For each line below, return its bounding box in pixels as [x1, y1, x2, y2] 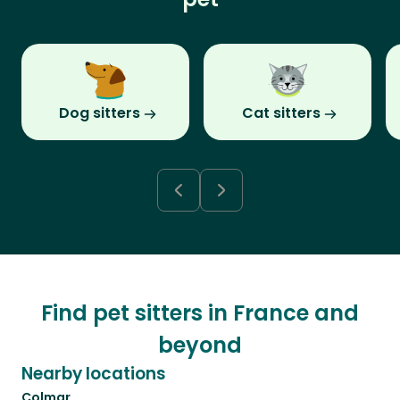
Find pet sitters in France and [41, 298, 359, 329]
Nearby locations [21, 362, 166, 387]
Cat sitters [242, 103, 321, 124]
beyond [158, 330, 242, 361]
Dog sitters [58, 103, 140, 124]
